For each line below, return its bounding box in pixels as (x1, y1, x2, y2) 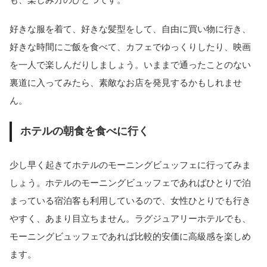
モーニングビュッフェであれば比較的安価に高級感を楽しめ (10, 231, 251, 241)
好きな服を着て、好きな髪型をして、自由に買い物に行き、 (10, 23, 251, 34)
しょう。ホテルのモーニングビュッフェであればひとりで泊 (10, 177, 251, 188)
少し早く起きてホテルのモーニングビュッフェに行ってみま (10, 159, 251, 170)
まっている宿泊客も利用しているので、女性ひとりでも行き (10, 195, 251, 206)
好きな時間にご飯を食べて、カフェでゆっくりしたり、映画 (10, 41, 251, 52)
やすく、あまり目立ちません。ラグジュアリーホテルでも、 (10, 213, 251, 223)
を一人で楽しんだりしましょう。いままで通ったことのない (10, 59, 251, 70)
